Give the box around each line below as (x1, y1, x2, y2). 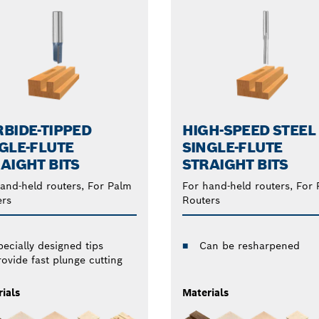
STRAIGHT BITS (182, 155, 288, 174)
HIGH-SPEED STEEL (182, 120, 316, 140)
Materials (182, 286, 229, 299)
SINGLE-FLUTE (182, 137, 283, 157)
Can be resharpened (199, 239, 300, 252)
